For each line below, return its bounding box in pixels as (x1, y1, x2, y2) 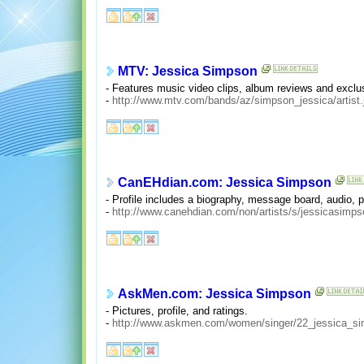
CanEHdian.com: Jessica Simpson (117, 175, 331, 190)
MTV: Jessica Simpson (117, 64, 258, 79)
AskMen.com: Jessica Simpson (117, 287, 311, 301)
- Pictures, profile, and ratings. (105, 304, 248, 317)
